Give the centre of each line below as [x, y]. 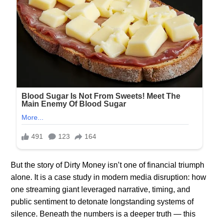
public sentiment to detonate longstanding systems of [102, 202]
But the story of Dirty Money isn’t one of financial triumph [108, 165]
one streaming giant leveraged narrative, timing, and [101, 189]
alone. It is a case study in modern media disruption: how [109, 177]
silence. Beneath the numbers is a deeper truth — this [103, 214]
